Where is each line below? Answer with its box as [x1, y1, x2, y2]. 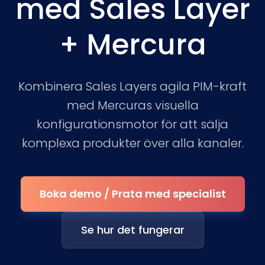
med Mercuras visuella [66, 97, 199, 114]
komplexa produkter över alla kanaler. [21, 135, 244, 151]
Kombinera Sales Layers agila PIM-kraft [18, 78, 247, 95]
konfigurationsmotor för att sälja [37, 116, 228, 132]
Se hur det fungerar [80, 222, 185, 237]
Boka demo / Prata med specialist [39, 186, 226, 201]
